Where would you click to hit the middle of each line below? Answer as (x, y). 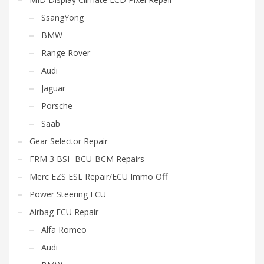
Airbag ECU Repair (64, 212)
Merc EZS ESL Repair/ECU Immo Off (98, 176)
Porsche (57, 105)
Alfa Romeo (64, 229)
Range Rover (66, 52)
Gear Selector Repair (69, 141)
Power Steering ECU (68, 194)
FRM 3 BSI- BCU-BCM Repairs (87, 159)
